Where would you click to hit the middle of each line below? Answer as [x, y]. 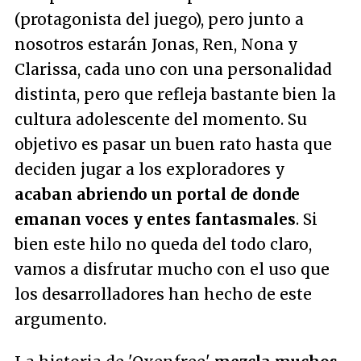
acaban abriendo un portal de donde [157, 194]
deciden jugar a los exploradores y [150, 169]
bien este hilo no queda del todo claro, [163, 244]
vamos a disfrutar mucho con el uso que [172, 269]
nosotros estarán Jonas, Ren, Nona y [156, 44]
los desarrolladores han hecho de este [163, 294]
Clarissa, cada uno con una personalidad [173, 69]
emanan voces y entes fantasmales [155, 219]
